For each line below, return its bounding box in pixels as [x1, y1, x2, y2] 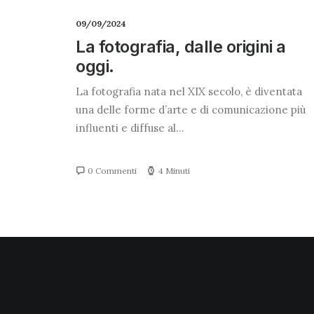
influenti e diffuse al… [76, 121, 184, 135]
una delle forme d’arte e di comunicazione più [76, 103, 306, 116]
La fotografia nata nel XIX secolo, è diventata [76, 85, 302, 98]
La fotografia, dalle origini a [76, 36, 286, 57]
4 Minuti [158, 165, 190, 176]
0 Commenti [88, 165, 137, 176]
